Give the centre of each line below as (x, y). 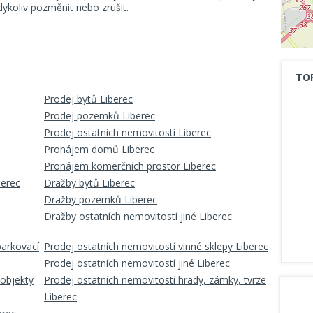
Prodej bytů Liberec (88, 99)
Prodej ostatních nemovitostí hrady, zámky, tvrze (155, 280)
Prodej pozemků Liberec (100, 116)
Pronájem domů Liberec (99, 149)
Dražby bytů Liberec (89, 183)
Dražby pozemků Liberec (101, 199)
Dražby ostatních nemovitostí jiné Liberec (138, 216)
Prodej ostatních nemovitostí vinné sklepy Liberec (156, 246)
